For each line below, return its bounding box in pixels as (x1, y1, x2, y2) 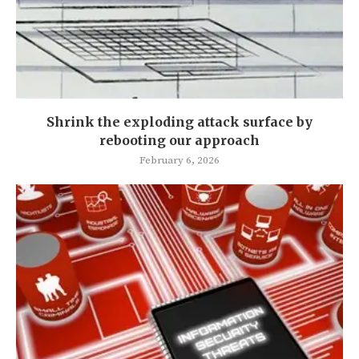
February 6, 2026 (139, 153, 220, 167)
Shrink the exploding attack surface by (46, 113, 313, 130)
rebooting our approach (99, 131, 260, 148)
